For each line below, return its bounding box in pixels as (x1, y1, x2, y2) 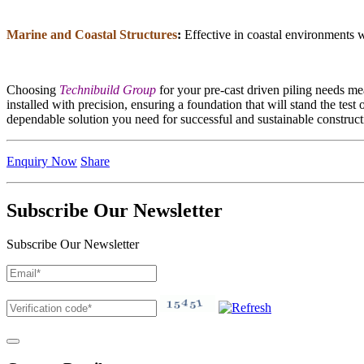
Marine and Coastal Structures (6, 27, 177, 41)
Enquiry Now (6, 154, 77, 168)
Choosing (6, 82, 59, 97)
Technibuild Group (59, 82, 156, 97)
